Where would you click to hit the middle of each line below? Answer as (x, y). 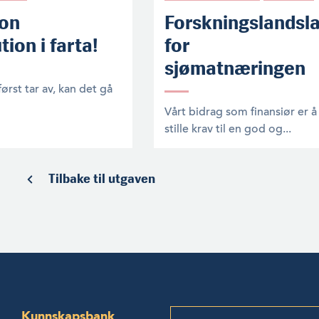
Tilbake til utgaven (101, 178)
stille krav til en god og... (228, 129)
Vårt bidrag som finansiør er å (241, 111)
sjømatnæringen (235, 68)
